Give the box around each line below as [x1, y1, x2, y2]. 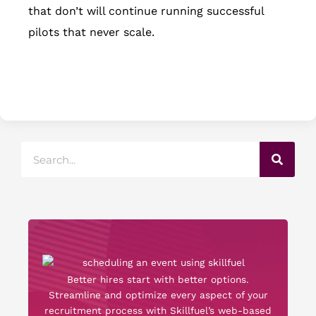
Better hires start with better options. [67, 274, 249, 286]
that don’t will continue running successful [28, 4, 264, 18]
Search [20, 143, 54, 155]
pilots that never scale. [28, 25, 154, 39]
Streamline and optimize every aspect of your [48, 289, 268, 301]
